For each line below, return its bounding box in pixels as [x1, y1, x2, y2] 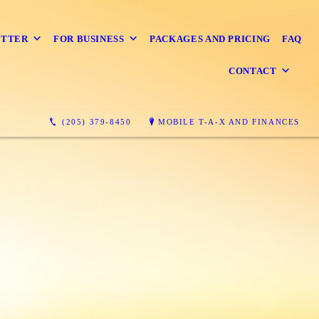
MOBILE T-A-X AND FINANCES [158, 117, 300, 126]
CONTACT [229, 66, 277, 77]
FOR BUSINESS [53, 33, 125, 45]
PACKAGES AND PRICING [150, 33, 271, 45]
